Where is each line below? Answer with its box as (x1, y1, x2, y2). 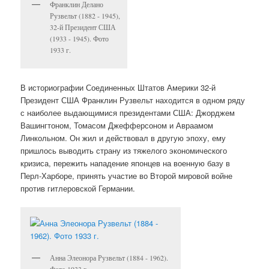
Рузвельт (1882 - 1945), (50, 10, 121, 20)
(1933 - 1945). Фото (50, 33, 109, 43)
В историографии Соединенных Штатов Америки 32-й (20, 82, 216, 94)
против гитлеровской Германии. (20, 183, 136, 195)
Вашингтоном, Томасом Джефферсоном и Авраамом (20, 119, 214, 131)
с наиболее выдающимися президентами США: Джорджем (20, 107, 235, 119)
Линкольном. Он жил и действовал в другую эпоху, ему (20, 132, 226, 144)
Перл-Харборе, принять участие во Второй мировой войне (20, 170, 233, 182)
